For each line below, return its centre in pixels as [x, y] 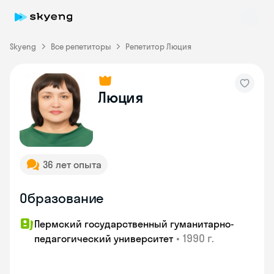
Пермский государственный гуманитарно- [134, 224]
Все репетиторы [81, 46]
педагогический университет [104, 239]
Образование [62, 198]
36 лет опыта [72, 165]
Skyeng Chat [64, 91]
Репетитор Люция [158, 46]
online [51, 102]
